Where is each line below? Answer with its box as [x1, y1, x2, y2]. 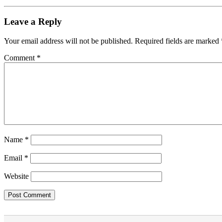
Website [4, 171, 29, 180]
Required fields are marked [135, 36, 221, 45]
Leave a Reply [4, 16, 62, 27]
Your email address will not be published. [4, 36, 133, 45]
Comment [4, 53, 37, 62]
